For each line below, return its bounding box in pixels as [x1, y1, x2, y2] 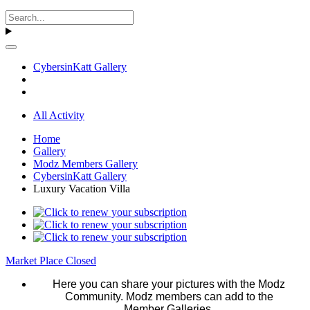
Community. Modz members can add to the [64, 291, 273, 303]
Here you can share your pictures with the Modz [53, 278, 285, 291]
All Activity [33, 109, 84, 122]
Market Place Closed [6, 255, 96, 267]
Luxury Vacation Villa [33, 183, 130, 195]
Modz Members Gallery [33, 158, 138, 170]
